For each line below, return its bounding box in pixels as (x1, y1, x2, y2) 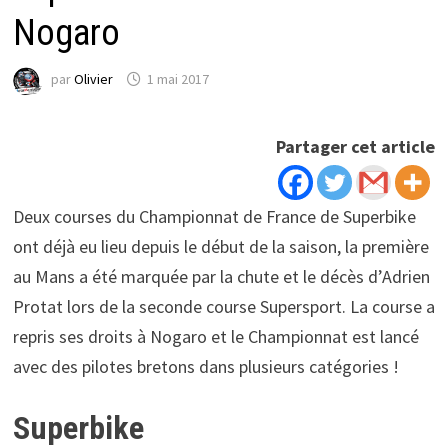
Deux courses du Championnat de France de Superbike (12, 204, 416, 228)
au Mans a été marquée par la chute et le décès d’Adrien (12, 264, 430, 288)
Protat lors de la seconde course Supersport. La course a (12, 294, 435, 318)
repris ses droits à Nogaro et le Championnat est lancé (12, 324, 419, 348)
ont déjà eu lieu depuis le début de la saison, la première (12, 234, 429, 258)
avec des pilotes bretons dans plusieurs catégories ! (12, 354, 399, 378)
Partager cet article (276, 134, 436, 158)
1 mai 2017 (146, 70, 209, 89)
